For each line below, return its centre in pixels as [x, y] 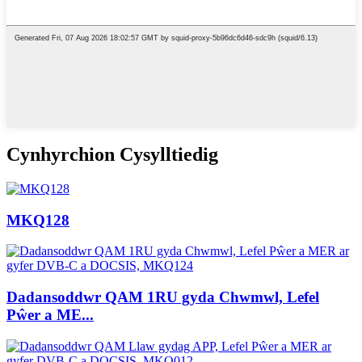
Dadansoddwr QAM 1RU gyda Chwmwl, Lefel [163, 297]
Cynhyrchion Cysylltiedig [112, 155]
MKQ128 [38, 220]
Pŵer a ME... [50, 315]
